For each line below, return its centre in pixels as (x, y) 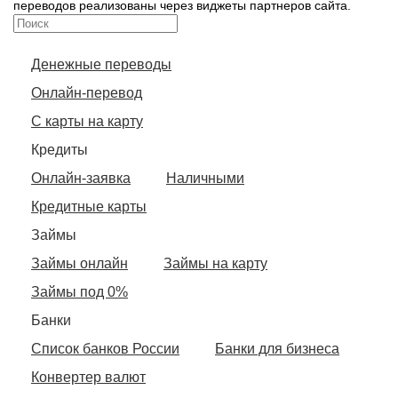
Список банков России (105, 349)
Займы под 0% (80, 292)
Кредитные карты (89, 207)
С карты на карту (87, 122)
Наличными (205, 179)
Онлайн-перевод (87, 93)
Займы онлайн (80, 264)
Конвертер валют (88, 378)
